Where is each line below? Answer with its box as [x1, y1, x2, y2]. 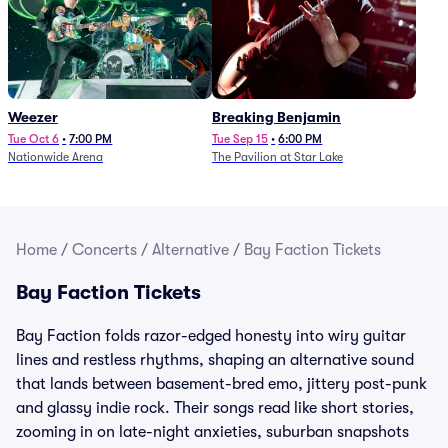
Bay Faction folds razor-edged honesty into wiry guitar [16, 327, 406, 345]
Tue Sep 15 [212, 132, 268, 146]
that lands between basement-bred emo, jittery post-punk [16, 375, 427, 393]
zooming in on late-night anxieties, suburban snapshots [16, 423, 409, 441]
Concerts [72, 241, 137, 259]
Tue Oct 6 [8, 132, 59, 146]
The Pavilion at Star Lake [212, 150, 343, 164]
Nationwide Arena [8, 150, 103, 164]
